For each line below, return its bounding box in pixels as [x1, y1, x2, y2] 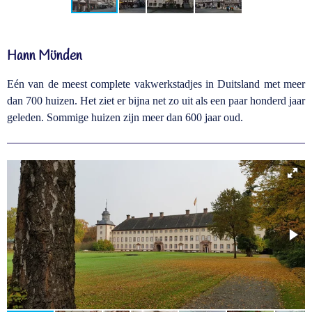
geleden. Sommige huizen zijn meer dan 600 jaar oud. [7, 111, 243, 123]
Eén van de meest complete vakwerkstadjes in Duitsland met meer [7, 78, 305, 90]
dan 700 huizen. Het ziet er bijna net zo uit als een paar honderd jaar [7, 95, 305, 107]
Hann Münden [7, 47, 82, 65]
